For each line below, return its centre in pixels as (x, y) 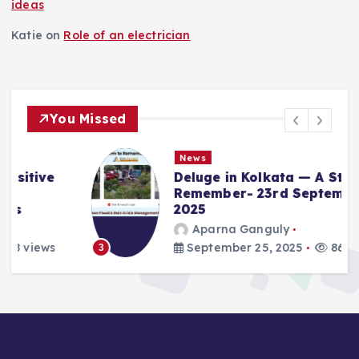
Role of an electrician (127, 35)
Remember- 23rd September (207, 194)
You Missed (88, 118)
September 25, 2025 (179, 247)
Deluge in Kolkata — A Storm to (217, 177)
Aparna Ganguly (177, 229)
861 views (292, 247)
